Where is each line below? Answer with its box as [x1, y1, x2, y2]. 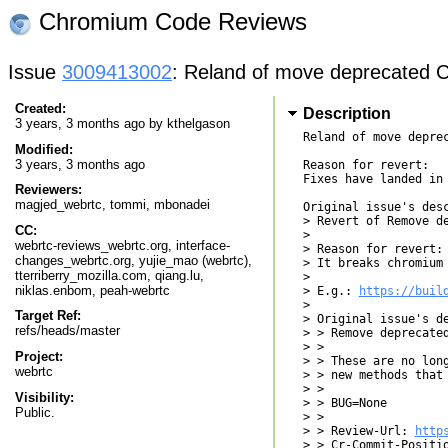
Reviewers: [15, 182, 82, 198]
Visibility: [15, 389, 74, 405]
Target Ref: [15, 308, 81, 324]
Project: [15, 348, 63, 364]
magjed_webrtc [15, 197, 102, 213]
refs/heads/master [15, 323, 120, 339]
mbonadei [154, 197, 210, 213]
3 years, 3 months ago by [15, 115, 167, 131]
